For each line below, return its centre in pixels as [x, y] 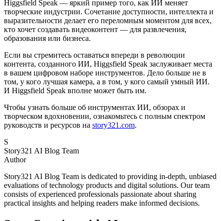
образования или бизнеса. [47, 38]
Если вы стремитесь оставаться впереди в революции [94, 55]
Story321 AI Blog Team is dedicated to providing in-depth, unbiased [110, 176]
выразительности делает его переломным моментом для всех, [108, 20]
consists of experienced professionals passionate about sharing [100, 194]
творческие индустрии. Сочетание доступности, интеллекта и [109, 11]
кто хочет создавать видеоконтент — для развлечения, [95, 29]
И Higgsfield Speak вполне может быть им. [75, 90]
